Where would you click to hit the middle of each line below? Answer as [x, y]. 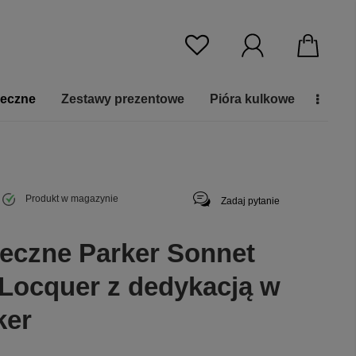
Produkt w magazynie [72, 199]
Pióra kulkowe [252, 99]
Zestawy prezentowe [123, 99]
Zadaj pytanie [250, 201]
